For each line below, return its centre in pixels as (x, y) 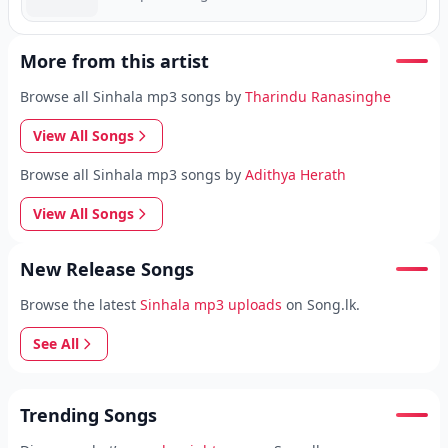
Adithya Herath (295, 174)
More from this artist (114, 61)
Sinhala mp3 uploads (211, 304)
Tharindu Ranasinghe (318, 96)
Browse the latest (78, 304)
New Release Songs (107, 269)
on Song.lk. (323, 304)
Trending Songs (88, 415)
